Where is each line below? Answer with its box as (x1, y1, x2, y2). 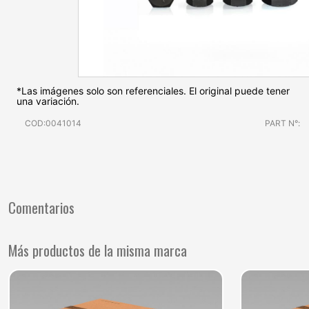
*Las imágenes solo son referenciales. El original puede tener (17, 85, 290, 97)
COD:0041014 (25, 118, 81, 129)
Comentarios (8, 196, 74, 218)
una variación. (17, 95, 79, 108)
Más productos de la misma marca (8, 239, 187, 261)
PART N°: (264, 118, 300, 129)
